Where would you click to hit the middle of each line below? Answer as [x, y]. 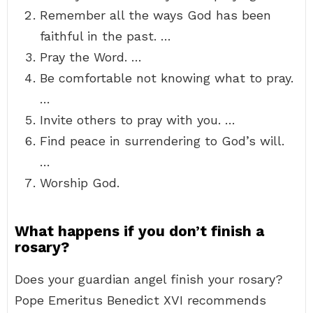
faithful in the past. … [105, 36]
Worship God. [80, 183]
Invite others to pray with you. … [138, 120]
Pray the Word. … [91, 57]
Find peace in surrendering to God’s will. [162, 141]
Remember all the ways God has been [155, 15]
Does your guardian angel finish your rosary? [149, 279]
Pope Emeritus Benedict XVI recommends [140, 300]
